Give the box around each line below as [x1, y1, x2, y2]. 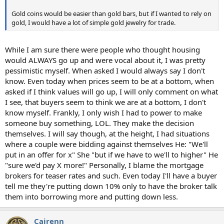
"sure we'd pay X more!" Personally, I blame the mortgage [5, 160, 203, 170]
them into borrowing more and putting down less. [5, 191, 178, 201]
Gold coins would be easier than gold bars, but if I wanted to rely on [11, 8, 211, 18]
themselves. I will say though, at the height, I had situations [5, 128, 209, 138]
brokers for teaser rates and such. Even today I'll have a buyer [5, 170, 217, 180]
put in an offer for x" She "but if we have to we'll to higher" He [5, 149, 218, 159]
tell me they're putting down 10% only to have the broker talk [5, 181, 217, 191]
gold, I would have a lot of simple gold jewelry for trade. [11, 17, 175, 27]
